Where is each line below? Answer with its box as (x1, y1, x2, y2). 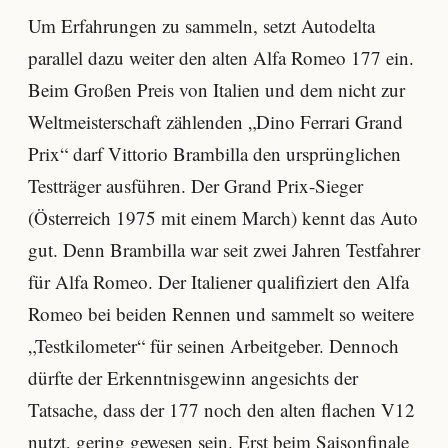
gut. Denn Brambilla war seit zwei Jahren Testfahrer (28, 237, 420, 263)
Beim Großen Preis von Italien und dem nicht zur (28, 77, 405, 103)
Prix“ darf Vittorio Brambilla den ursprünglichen (28, 141, 401, 167)
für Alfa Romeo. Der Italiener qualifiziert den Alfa (28, 269, 409, 295)
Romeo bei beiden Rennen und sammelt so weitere (28, 301, 414, 327)
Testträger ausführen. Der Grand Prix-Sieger (28, 173, 363, 199)
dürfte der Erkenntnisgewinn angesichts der (28, 365, 358, 391)
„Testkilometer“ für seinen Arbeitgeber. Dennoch (28, 333, 399, 359)
